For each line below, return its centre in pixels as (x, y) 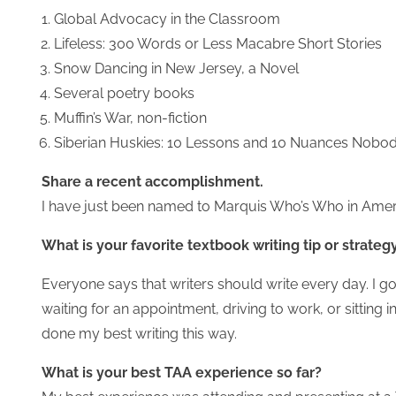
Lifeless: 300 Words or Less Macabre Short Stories (218, 44)
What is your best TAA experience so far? (182, 373)
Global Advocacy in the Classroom (168, 19)
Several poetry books (125, 94)
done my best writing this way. (139, 334)
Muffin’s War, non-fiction (131, 118)
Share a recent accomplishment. (152, 182)
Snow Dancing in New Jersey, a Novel (177, 69)
